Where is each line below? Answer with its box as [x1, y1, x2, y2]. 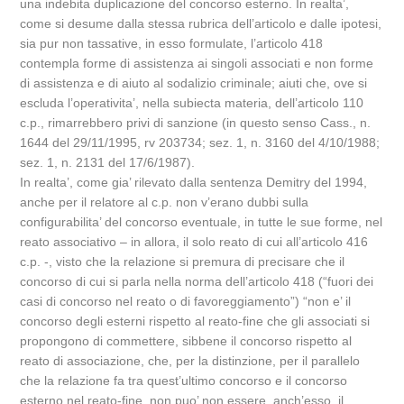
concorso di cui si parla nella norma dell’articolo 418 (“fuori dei [20, 274, 374, 289]
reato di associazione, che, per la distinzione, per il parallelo [20, 353, 361, 368]
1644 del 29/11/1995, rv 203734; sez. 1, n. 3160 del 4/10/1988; [20, 135, 381, 150]
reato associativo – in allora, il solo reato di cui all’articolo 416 [20, 234, 369, 249]
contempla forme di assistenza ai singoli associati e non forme [20, 56, 374, 70]
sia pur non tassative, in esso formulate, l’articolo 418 [20, 36, 324, 50]
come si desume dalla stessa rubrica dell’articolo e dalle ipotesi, [20, 16, 382, 31]
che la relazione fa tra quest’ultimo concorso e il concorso [20, 373, 348, 388]
